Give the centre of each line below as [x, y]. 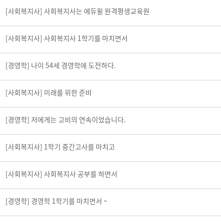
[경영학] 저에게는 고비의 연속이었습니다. [66, 119]
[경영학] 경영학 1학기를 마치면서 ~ [56, 201]
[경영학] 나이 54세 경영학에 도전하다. [61, 65]
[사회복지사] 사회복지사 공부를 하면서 [61, 174]
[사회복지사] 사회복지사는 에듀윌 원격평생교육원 [77, 11]
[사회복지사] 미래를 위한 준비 [49, 92]
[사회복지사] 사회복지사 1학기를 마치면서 [67, 38]
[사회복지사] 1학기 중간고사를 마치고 [60, 147]
